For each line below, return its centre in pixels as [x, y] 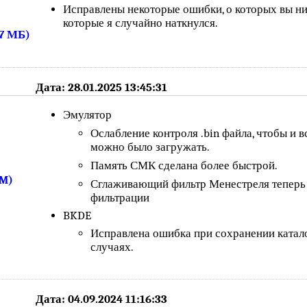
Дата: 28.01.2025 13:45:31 [102, 87]
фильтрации [120, 197]
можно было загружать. [150, 147]
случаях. [112, 247]
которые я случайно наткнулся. [141, 23]
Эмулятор [88, 115]
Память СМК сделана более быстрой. [184, 165]
